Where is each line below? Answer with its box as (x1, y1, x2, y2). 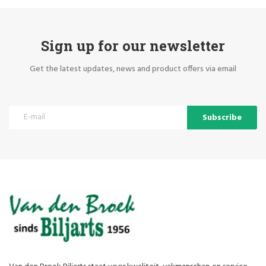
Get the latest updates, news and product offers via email (30, 62, 236, 76)
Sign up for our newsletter (41, 36, 225, 55)
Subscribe (202, 110, 242, 125)
